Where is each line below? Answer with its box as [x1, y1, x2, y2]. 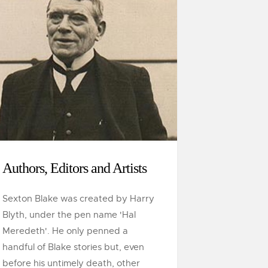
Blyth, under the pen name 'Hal [2, 209, 136, 220]
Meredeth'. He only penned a [2, 226, 128, 236]
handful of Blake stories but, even [2, 242, 144, 252]
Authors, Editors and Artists [2, 160, 147, 176]
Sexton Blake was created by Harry [2, 193, 154, 204]
